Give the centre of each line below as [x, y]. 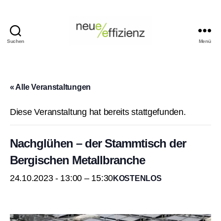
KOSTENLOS [137, 178]
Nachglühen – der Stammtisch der [98, 143]
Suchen [16, 41]
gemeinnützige [139, 83]
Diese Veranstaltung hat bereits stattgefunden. [98, 112]
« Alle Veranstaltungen [51, 87]
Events [124, 50]
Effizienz [127, 72]
